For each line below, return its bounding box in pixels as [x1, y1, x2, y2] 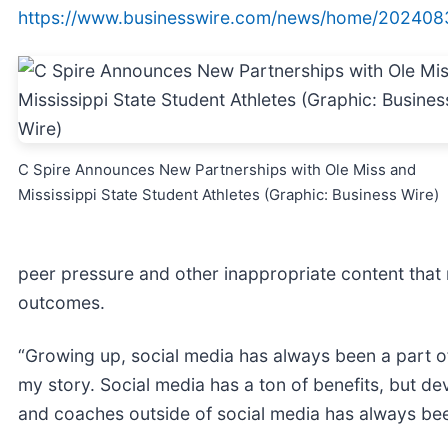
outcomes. [18, 291, 105, 313]
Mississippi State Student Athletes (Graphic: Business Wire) [18, 185, 439, 204]
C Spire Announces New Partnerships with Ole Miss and [18, 160, 416, 179]
